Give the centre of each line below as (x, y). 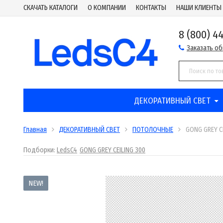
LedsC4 (67, 150)
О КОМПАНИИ (107, 8)
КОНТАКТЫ (151, 8)
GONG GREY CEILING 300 (112, 150)
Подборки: (40, 150)
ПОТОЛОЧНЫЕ (153, 130)
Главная (35, 130)
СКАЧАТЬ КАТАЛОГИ (51, 8)
